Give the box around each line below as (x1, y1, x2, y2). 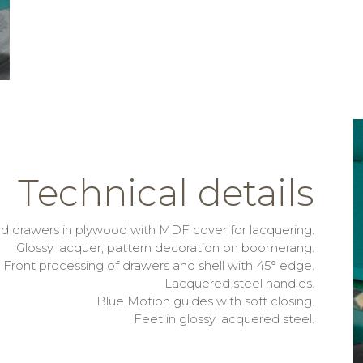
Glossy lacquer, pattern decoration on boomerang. (16, 241, 314, 256)
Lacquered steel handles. (164, 276, 314, 292)
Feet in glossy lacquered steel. (134, 312, 314, 327)
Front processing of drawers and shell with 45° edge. (3, 258, 314, 274)
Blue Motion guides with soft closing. (96, 294, 314, 310)
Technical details (18, 171, 314, 216)
